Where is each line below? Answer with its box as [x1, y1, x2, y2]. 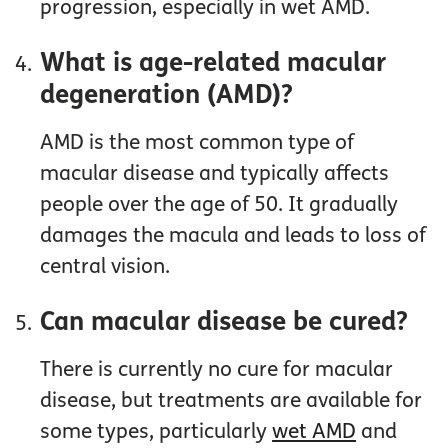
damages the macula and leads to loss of [40, 223, 427, 249]
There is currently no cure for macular [40, 357, 394, 383]
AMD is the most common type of [40, 130, 355, 156]
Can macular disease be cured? [40, 306, 409, 338]
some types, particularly [40, 419, 273, 445]
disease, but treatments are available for [40, 388, 423, 414]
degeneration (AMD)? [40, 79, 294, 111]
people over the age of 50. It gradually [40, 192, 399, 218]
